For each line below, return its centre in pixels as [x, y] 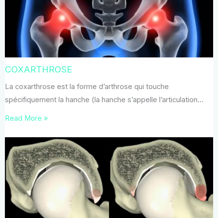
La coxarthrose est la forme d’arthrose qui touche [87, 87]
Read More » [26, 118]
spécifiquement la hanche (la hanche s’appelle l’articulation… [104, 100]
